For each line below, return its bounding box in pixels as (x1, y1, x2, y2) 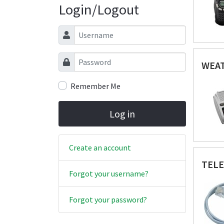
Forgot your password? (69, 194, 147, 205)
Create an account (69, 142, 131, 153)
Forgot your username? (69, 168, 148, 179)
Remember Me (70, 81, 120, 91)
